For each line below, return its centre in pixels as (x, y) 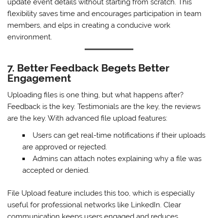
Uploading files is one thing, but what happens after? (96, 95)
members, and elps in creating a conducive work (89, 26)
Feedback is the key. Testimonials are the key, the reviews (104, 106)
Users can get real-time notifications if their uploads (119, 135)
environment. (30, 37)
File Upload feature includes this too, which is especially (101, 193)
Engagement (39, 78)
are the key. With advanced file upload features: (88, 118)
